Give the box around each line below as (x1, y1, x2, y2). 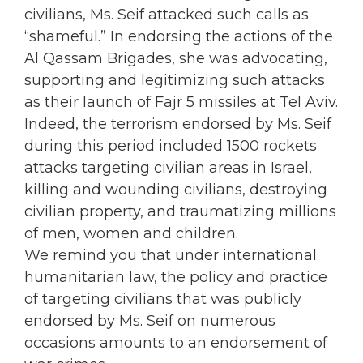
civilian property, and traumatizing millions (24, 202, 336, 220)
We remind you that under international (24, 246, 317, 264)
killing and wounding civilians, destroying (24, 180, 327, 199)
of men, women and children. (24, 224, 238, 242)
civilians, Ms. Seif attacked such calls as (24, 5, 309, 23)
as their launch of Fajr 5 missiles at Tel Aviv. (24, 92, 338, 111)
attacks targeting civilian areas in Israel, (24, 158, 312, 177)
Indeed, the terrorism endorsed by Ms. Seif (24, 114, 331, 133)
